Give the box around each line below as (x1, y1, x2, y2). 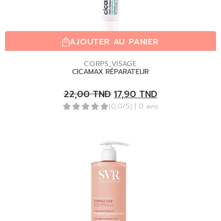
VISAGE (111, 59, 137, 69)
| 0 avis (135, 101, 158, 111)
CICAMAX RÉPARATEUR (72, 67, 149, 77)
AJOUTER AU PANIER (70, 36, 159, 48)
